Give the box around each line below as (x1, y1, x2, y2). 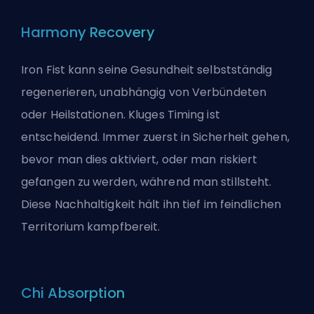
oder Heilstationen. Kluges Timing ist (21, 107, 220, 123)
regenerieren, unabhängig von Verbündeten (21, 84, 267, 101)
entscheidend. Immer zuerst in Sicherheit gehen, (21, 129, 289, 146)
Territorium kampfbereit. (21, 219, 161, 235)
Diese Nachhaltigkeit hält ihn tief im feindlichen (21, 196, 281, 213)
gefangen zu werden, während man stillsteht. (21, 174, 272, 191)
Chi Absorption (21, 283, 125, 303)
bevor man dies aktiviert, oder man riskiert (21, 151, 258, 168)
